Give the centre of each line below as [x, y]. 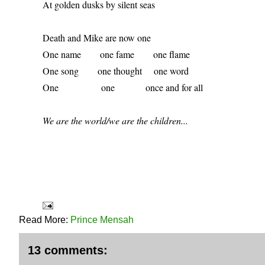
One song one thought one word [117, 71]
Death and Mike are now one [98, 38]
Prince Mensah [102, 220]
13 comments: [68, 250]
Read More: [45, 220]
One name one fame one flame [117, 54]
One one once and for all [124, 87]
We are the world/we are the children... [115, 120]
